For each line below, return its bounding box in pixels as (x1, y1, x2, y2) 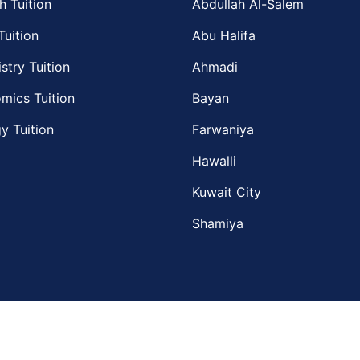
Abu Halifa (192, 27, 256, 43)
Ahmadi (192, 59, 238, 75)
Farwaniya (192, 121, 254, 137)
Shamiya (192, 215, 243, 231)
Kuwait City (192, 184, 261, 200)
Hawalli (192, 153, 236, 169)
